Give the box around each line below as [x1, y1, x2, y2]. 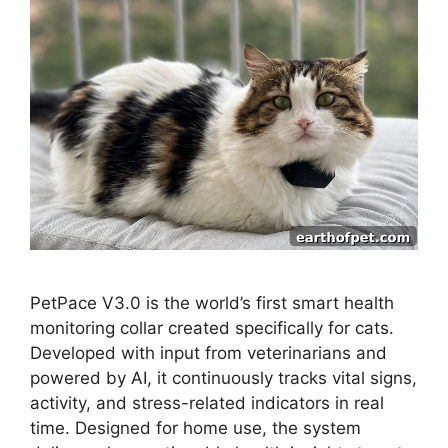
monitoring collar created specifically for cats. [30, 317, 394, 338]
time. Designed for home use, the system [30, 417, 361, 438]
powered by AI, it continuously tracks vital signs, [30, 367, 417, 388]
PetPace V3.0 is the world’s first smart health [30, 292, 394, 313]
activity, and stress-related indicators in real [30, 392, 384, 413]
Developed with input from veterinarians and [30, 342, 387, 363]
